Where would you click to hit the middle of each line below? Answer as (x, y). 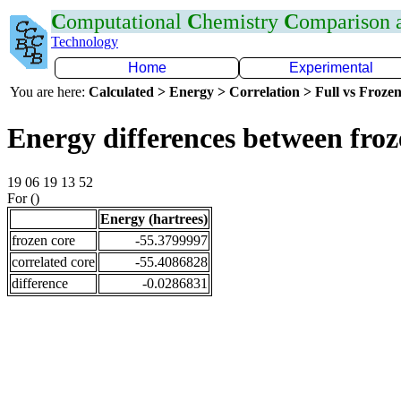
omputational (127, 21)
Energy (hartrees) (154, 218)
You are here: (49, 92)
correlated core (53, 261)
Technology (85, 42)
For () (23, 198)
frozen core (43, 240)
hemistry (243, 21)
